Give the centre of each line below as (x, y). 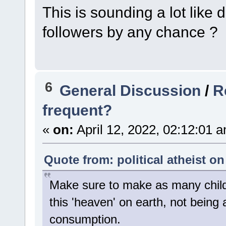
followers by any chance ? (130, 32)
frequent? (77, 110)
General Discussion (130, 90)
